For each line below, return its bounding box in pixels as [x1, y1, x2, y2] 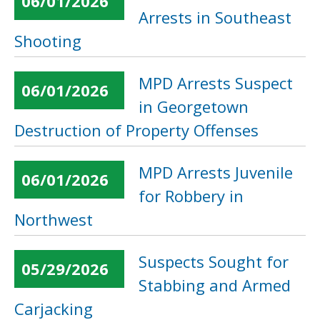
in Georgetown [139, 96, 249, 117]
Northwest [14, 209, 93, 230]
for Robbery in [139, 185, 244, 206]
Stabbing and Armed [139, 274, 291, 296]
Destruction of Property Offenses [14, 119, 259, 141]
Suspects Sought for [139, 251, 289, 272]
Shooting [14, 30, 81, 51]
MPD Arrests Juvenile [139, 161, 293, 183]
